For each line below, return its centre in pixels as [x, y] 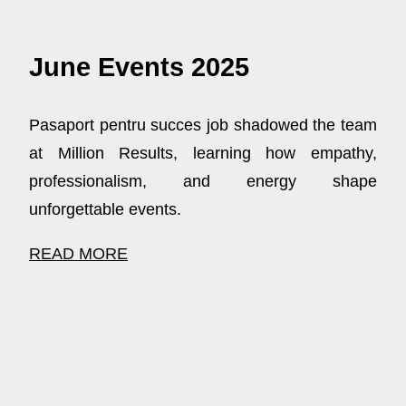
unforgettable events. [105, 210]
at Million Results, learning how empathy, [203, 154]
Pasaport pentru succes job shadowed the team [203, 126]
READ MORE [78, 254]
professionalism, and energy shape [203, 182]
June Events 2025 [139, 68]
